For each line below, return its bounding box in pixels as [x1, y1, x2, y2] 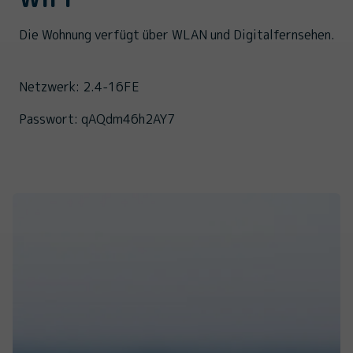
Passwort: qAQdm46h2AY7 [18, 110, 175, 128]
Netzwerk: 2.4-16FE [18, 77, 139, 95]
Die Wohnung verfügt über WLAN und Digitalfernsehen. [18, 25, 335, 43]
